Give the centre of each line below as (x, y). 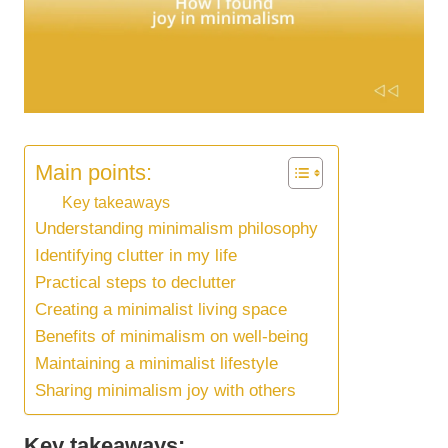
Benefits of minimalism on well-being (171, 337)
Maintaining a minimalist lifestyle (156, 364)
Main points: (93, 172)
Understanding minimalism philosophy (176, 229)
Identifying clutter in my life (136, 256)
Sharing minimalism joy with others (165, 391)
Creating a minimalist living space (161, 310)
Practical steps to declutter (135, 283)
